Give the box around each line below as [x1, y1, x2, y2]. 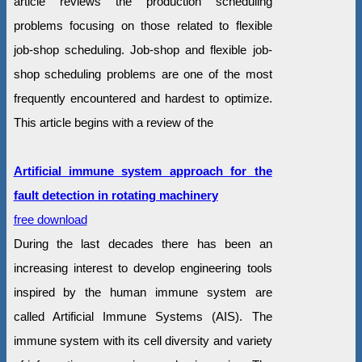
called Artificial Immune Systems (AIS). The [13, 309, 272, 323]
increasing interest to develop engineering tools [13, 260, 272, 275]
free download [13, 212, 87, 226]
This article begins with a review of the [13, 115, 213, 129]
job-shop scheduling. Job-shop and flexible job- [13, 42, 272, 57]
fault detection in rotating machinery [13, 187, 218, 202]
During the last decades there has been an [13, 236, 272, 250]
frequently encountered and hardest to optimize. [13, 90, 272, 105]
